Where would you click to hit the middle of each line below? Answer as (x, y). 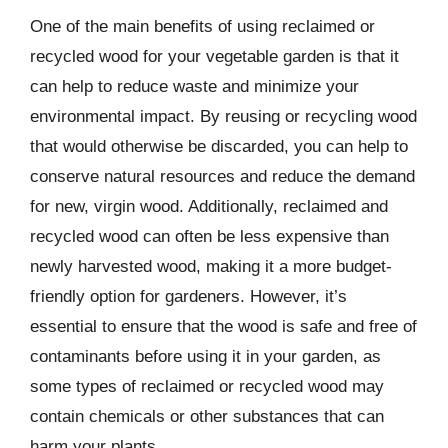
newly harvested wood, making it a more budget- (211, 266)
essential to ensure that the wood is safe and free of (223, 326)
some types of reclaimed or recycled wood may (207, 386)
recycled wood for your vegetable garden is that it (214, 56)
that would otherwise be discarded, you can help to (219, 146)
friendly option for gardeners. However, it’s (188, 296)
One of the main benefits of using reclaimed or (202, 26)
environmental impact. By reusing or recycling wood (223, 116)
